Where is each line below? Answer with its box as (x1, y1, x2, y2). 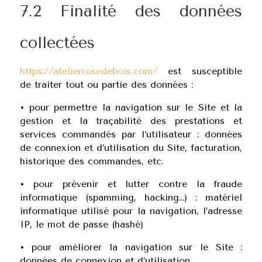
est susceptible (157, 65, 243, 77)
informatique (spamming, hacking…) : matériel (19, 192, 243, 203)
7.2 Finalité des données (19, 2, 243, 20)
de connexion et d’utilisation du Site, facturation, (19, 142, 243, 153)
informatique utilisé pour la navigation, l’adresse (19, 205, 243, 216)
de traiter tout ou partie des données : (19, 79, 193, 90)
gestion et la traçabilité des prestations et (19, 115, 243, 126)
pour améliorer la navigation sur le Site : (32, 242, 243, 253)
